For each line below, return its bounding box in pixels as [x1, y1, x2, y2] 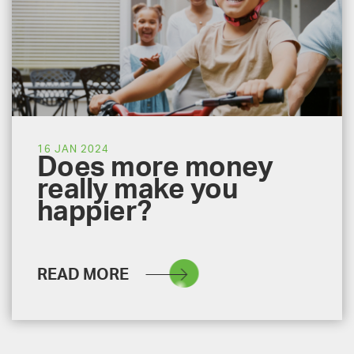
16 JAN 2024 [37, 145, 109, 154]
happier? [37, 198, 152, 226]
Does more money [37, 154, 273, 182]
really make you [37, 176, 239, 204]
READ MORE [37, 266, 129, 283]
